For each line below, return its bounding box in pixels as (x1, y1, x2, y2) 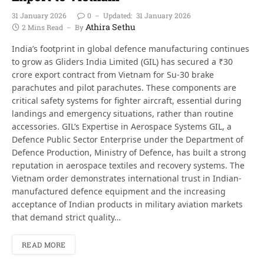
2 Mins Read (22, 22, 63, 32)
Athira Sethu (85, 21, 136, 32)
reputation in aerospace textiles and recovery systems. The (12, 159, 245, 171)
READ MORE (22, 239, 66, 249)
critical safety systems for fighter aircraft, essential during (12, 94, 242, 106)
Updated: (103, 10, 132, 20)
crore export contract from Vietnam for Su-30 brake (12, 68, 214, 80)
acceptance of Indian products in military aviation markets (12, 198, 243, 210)
